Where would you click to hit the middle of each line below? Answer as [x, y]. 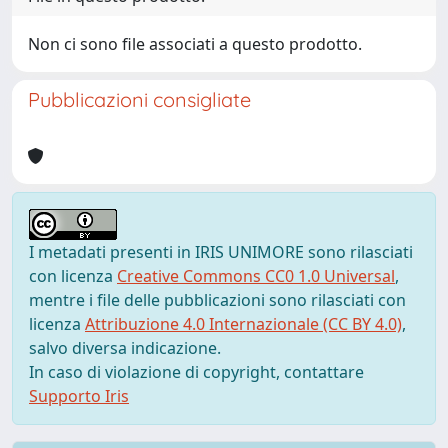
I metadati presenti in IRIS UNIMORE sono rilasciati [221, 252]
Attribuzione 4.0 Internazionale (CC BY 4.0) [243, 324]
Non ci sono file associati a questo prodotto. [195, 44]
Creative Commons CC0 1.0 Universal [256, 276]
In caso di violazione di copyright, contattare [196, 372]
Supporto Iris [79, 396]
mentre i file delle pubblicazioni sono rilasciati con [217, 300]
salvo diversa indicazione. [125, 348]
